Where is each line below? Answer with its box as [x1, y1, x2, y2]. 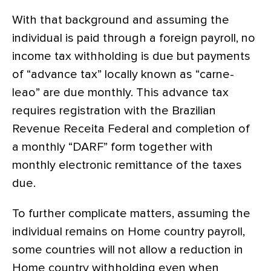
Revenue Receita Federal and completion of [12, 122, 250, 135]
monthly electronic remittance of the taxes [12, 158, 242, 171]
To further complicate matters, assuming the [12, 207, 250, 220]
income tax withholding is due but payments [12, 50, 250, 62]
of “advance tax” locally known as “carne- [12, 68, 234, 80]
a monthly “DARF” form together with [12, 140, 213, 153]
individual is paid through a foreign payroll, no [12, 31, 255, 44]
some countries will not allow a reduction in [12, 243, 243, 256]
